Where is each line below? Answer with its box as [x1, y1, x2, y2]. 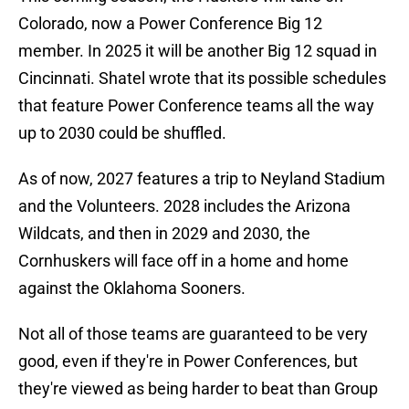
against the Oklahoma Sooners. [18, 278, 246, 299]
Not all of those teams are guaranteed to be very [18, 324, 368, 344]
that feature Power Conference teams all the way [18, 96, 374, 116]
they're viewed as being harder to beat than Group [18, 379, 378, 399]
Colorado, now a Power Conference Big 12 [18, 14, 322, 34]
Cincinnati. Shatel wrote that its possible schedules [18, 68, 386, 89]
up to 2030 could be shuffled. [18, 123, 226, 143]
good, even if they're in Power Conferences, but [18, 351, 358, 372]
